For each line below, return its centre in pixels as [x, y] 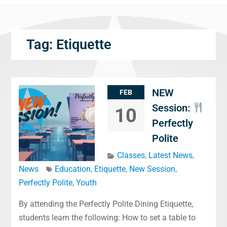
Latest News [170, 155]
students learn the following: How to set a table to [107, 218]
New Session [152, 169]
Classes [131, 155]
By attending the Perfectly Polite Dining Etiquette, [106, 204]
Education [72, 169]
